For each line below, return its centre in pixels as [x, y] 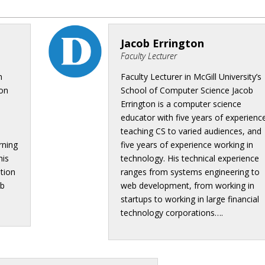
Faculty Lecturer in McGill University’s [191, 76]
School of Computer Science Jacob [187, 90]
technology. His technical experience [190, 158]
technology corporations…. [172, 212]
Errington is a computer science [181, 104]
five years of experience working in [187, 144]
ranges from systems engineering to [190, 172]
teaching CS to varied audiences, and [191, 131]
